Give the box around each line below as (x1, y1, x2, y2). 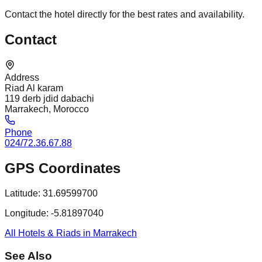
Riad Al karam (5, 83, 63, 94)
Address (5, 73, 39, 83)
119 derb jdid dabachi (5, 94, 94, 104)
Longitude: (5, 208, 49, 219)
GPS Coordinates (5, 160, 120, 177)
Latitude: (5, 188, 40, 199)
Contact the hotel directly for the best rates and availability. (5, 9, 244, 20)
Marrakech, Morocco (5, 104, 89, 115)
